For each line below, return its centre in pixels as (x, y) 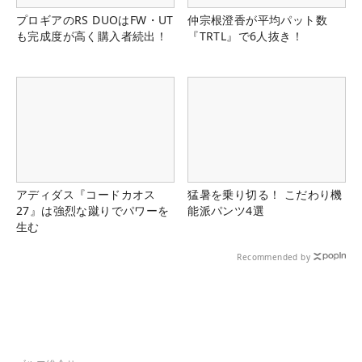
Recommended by (274, 257)
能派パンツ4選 (226, 211)
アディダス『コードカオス (86, 195)
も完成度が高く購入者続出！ (92, 36)
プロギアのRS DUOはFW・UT (95, 20)
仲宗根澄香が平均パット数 (257, 20)
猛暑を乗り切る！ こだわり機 (265, 195)
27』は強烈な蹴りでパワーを (93, 211)
